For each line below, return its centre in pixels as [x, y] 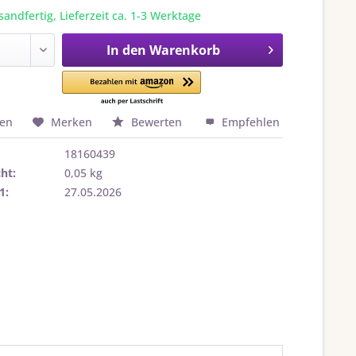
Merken [72, 122]
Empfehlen [250, 122]
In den [126, 50]
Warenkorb [184, 50]
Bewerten [157, 122]
